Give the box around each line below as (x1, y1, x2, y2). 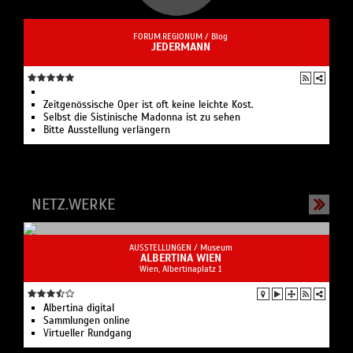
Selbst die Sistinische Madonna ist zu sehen (43, 110, 240, 124)
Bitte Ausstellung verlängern (43, 123, 170, 136)
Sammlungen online (43, 314, 130, 327)
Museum (199, 241, 232, 253)
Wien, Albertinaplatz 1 (139, 262, 221, 274)
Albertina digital (43, 301, 114, 314)
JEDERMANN (150, 39, 210, 54)
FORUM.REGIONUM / (133, 30, 211, 42)
